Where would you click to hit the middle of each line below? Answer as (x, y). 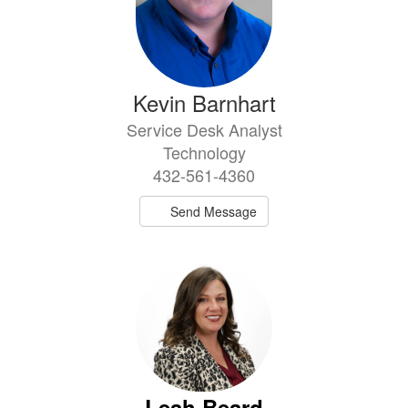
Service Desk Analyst (204, 129)
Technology (204, 152)
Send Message (214, 211)
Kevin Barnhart (204, 102)
